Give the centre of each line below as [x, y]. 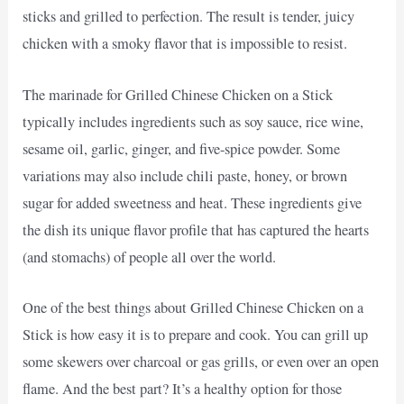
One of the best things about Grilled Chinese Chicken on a [193, 307]
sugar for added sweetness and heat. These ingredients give [193, 202]
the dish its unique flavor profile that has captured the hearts [196, 230]
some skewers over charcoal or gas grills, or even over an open [201, 361]
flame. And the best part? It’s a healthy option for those [183, 388]
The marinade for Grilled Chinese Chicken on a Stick [178, 94]
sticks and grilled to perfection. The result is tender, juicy [189, 17]
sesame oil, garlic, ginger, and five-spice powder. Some [182, 148]
